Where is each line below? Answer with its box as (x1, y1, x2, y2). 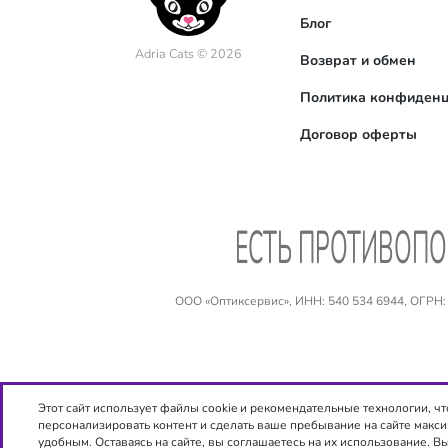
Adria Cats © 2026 (135, 44, 243, 62)
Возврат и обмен (300, 50, 417, 70)
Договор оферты (300, 124, 418, 144)
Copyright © (298, 425, 378, 445)
